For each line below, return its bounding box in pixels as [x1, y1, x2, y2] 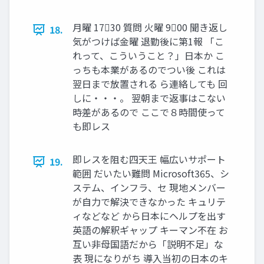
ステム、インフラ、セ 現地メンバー [72, 180, 226, 195]
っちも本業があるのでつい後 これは [72, 62, 226, 77]
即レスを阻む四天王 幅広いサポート [72, 152, 226, 167]
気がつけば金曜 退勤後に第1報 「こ [72, 34, 224, 49]
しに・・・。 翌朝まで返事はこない [72, 91, 226, 105]
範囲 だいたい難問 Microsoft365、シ [72, 166, 229, 181]
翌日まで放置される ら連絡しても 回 [72, 77, 227, 91]
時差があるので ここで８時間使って [72, 105, 225, 120]
